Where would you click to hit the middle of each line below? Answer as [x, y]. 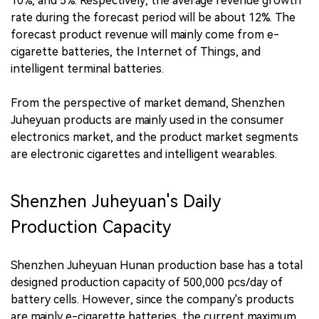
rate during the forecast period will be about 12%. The [153, 17]
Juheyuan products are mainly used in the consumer [147, 120]
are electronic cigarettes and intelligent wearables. [144, 154]
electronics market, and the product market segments [155, 137]
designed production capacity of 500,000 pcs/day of [147, 282]
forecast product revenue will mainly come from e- [145, 34]
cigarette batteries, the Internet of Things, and [136, 51]
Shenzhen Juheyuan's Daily [116, 201]
